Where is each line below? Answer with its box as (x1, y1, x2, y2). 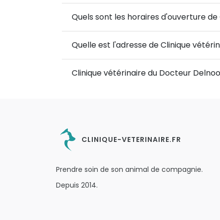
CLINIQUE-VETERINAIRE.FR (80, 134, 181, 144)
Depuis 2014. (56, 180, 98, 190)
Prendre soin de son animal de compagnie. (56, 165, 203, 174)
